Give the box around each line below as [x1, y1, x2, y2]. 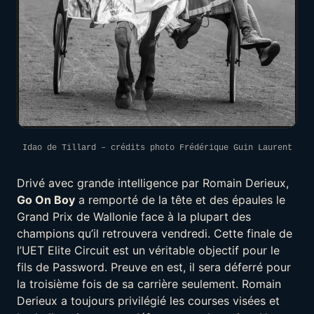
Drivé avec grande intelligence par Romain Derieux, [17, 176, 289, 191]
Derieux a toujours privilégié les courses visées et [17, 294, 280, 308]
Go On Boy [17, 193, 75, 207]
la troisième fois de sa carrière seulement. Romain [17, 277, 281, 292]
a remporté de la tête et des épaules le [75, 193, 285, 207]
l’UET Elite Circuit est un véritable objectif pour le [17, 243, 280, 258]
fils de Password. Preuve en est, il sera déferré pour [17, 260, 291, 275]
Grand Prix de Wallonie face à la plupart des [17, 210, 251, 224]
